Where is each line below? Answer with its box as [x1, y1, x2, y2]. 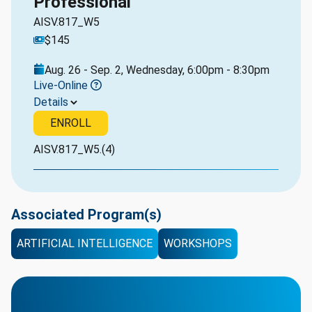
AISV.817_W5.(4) [33, 143, 115, 156]
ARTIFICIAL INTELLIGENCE [17, 237, 153, 250]
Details [33, 95, 68, 109]
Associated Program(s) [11, 206, 162, 223]
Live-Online [33, 79, 91, 92]
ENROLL [50, 116, 91, 130]
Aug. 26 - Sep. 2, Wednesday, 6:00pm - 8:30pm [45, 63, 270, 77]
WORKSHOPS [164, 237, 232, 250]
